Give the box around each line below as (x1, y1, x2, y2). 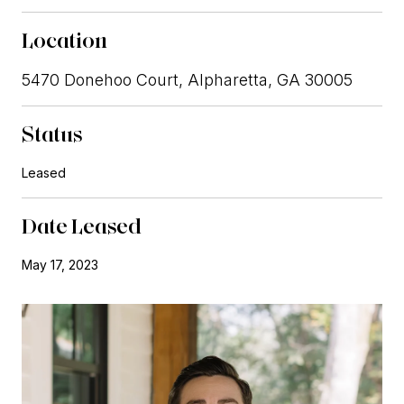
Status (22, 120, 83, 147)
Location (22, 26, 107, 53)
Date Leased (22, 212, 142, 239)
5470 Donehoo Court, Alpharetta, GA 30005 (22, 69, 353, 89)
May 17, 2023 (22, 256, 98, 272)
